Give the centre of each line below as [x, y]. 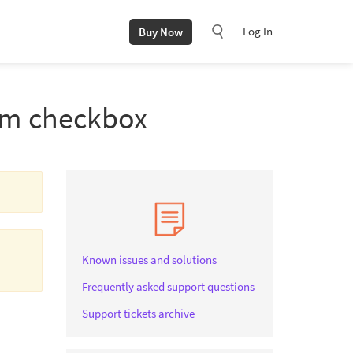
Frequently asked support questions [168, 286]
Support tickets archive [138, 313]
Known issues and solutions [149, 260]
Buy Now [161, 32]
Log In [258, 31]
